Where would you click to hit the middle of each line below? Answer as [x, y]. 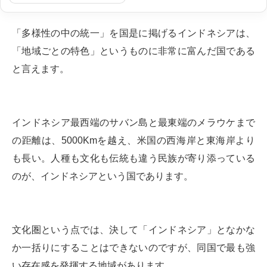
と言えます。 [41, 69]
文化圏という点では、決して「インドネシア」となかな [133, 230]
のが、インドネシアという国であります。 [103, 176]
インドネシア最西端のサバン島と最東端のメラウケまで [133, 122]
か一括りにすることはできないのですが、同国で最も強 [133, 248]
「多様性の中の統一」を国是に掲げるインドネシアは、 [133, 33]
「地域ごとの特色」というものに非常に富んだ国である [133, 51]
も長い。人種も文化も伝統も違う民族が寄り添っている [133, 158]
